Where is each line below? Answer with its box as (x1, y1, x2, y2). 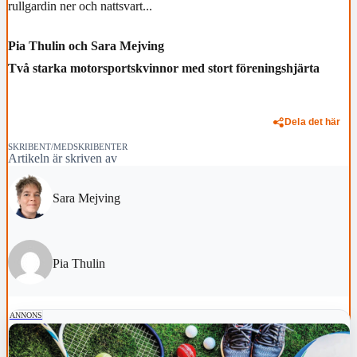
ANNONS (10, 310, 42, 320)
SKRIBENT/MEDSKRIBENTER (8, 141, 127, 151)
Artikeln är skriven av (8, 151, 117, 165)
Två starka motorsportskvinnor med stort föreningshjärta (8, 61, 320, 75)
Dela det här (284, 116, 341, 127)
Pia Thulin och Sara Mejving (8, 39, 164, 53)
